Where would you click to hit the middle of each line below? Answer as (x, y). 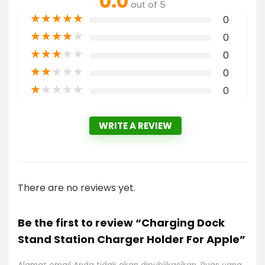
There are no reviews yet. (77, 188)
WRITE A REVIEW (135, 125)
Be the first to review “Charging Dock (121, 222)
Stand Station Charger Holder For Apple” (132, 239)
